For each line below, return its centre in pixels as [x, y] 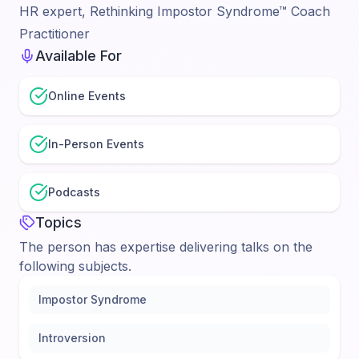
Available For [79, 56]
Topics [58, 222]
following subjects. [75, 266]
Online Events [87, 96]
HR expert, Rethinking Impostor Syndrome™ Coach [175, 11]
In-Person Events [96, 144]
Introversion [72, 338]
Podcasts [74, 192]
